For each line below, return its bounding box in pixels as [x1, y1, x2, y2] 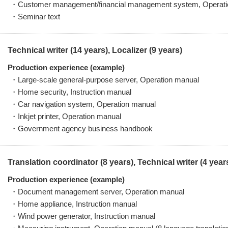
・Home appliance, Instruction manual [10, 199, 137, 208]
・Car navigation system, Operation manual [10, 100, 156, 108]
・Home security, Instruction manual [10, 88, 131, 96]
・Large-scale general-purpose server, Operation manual [10, 75, 199, 84]
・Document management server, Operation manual [10, 187, 184, 196]
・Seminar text [10, 12, 60, 21]
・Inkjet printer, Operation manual [10, 112, 121, 121]
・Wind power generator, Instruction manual [10, 212, 155, 220]
